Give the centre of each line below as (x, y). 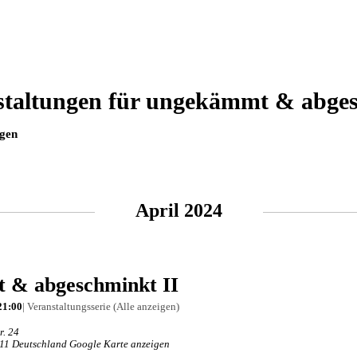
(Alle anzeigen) (146, 307)
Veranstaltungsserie (69, 307)
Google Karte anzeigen (120, 344)
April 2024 (178, 211)
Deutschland (39, 344)
